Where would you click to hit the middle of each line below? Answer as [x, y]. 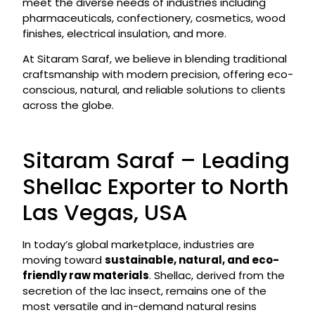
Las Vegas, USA [105, 212]
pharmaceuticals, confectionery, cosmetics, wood [154, 18]
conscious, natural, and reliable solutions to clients [154, 90]
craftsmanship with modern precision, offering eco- [157, 75]
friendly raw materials [85, 275]
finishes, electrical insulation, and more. [124, 33]
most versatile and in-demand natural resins [139, 306]
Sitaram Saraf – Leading [156, 160]
